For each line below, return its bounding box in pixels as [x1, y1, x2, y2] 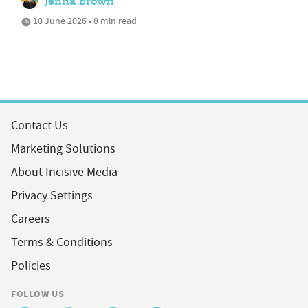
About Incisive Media [11, 164, 118, 180]
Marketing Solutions [11, 140, 115, 157]
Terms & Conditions [11, 234, 113, 250]
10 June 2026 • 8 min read [31, 14, 137, 27]
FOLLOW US [11, 286, 65, 300]
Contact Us [11, 117, 68, 133]
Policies [11, 257, 51, 274]
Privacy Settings [11, 187, 93, 203]
